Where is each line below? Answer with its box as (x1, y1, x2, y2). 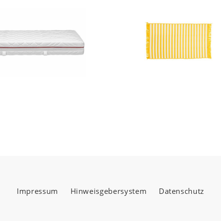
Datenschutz (158, 186, 205, 196)
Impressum (16, 186, 58, 196)
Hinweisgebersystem (70, 186, 147, 196)
